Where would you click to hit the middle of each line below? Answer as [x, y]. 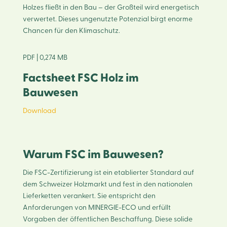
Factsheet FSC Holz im [81, 78]
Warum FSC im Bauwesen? [93, 154]
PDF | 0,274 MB [45, 58]
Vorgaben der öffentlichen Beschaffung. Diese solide [107, 219]
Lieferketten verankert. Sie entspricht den [89, 196]
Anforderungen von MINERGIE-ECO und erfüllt [97, 207]
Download [39, 111]
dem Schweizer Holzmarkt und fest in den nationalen [107, 184]
